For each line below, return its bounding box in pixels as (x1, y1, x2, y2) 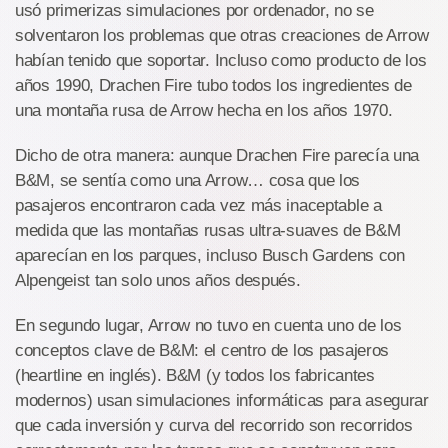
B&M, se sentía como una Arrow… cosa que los (15, 171, 361, 191)
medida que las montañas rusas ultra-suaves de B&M (15, 221, 401, 241)
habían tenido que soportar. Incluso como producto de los (15, 51, 427, 71)
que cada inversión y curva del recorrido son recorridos (15, 416, 413, 436)
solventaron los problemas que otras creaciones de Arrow (15, 26, 429, 46)
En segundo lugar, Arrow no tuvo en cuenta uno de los (15, 316, 402, 336)
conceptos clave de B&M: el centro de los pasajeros (15, 341, 390, 361)
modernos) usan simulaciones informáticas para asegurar (15, 391, 429, 411)
